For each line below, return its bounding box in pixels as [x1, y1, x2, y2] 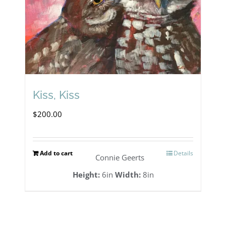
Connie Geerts [95, 152, 144, 163]
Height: [72, 169, 100, 180]
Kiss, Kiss [33, 88, 80, 102]
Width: [115, 169, 141, 180]
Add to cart [40, 149, 73, 158]
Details [173, 149, 193, 158]
